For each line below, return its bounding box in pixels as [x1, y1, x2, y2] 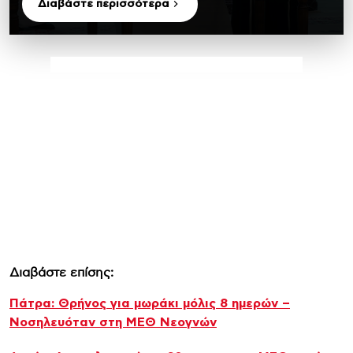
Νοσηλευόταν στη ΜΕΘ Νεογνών [9, 315, 217, 329]
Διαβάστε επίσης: [9, 266, 113, 279]
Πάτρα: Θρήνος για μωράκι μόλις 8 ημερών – [9, 296, 290, 310]
